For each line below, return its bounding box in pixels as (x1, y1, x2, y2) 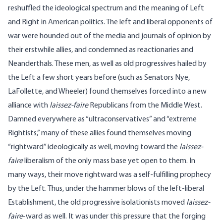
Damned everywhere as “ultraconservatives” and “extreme (8, 115, 197, 124)
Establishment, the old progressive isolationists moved (8, 199, 186, 207)
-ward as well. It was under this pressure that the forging (23, 213, 206, 221)
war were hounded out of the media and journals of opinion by (8, 32, 211, 41)
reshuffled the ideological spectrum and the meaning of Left (8, 4, 204, 13)
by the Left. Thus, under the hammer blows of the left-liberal (8, 185, 204, 193)
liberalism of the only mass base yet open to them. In (23, 157, 195, 166)
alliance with (8, 102, 50, 110)
